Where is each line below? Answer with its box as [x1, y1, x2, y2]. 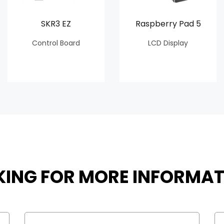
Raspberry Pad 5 [135, 17, 201, 29]
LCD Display [148, 37, 188, 48]
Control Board [32, 37, 80, 48]
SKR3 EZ [41, 17, 71, 29]
